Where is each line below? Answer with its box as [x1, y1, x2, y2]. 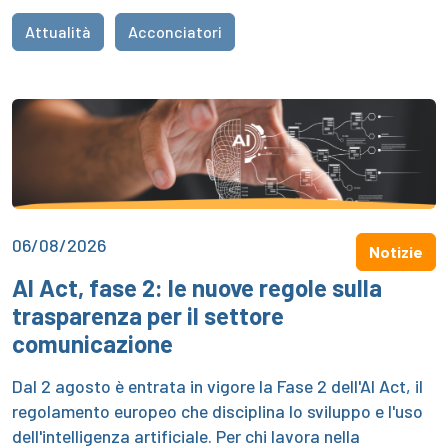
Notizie [369, 242, 423, 262]
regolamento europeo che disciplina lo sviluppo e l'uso [12, 400, 423, 423]
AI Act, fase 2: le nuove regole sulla [12, 273, 382, 303]
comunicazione [12, 329, 173, 359]
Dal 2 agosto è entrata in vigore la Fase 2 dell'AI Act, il [12, 375, 423, 398]
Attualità [25, 21, 91, 41]
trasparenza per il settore [12, 301, 284, 331]
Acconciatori [128, 21, 222, 41]
